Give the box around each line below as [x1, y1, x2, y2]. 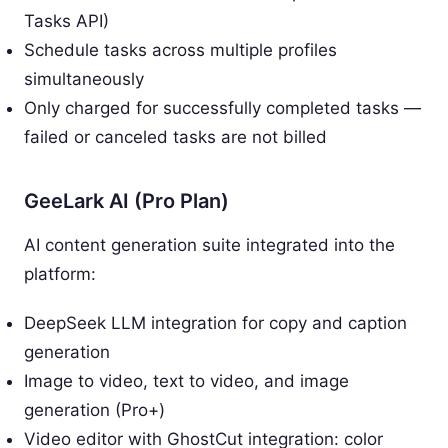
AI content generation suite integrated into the [24, 234, 395, 255]
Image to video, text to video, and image [24, 370, 349, 391]
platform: [24, 263, 96, 284]
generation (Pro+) [24, 399, 165, 420]
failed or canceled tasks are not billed [24, 126, 327, 147]
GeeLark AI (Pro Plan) [24, 188, 229, 213]
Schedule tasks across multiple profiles [24, 39, 337, 60]
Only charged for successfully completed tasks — [24, 97, 421, 118]
